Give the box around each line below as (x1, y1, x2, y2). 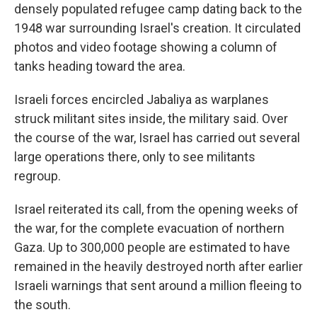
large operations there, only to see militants (14, 149, 255, 165)
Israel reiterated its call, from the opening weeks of (14, 202, 299, 217)
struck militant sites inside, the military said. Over (14, 111, 288, 127)
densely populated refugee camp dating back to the (14, 1, 302, 17)
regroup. (14, 168, 61, 184)
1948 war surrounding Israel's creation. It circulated (14, 21, 301, 36)
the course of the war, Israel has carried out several (14, 130, 300, 146)
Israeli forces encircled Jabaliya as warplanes (14, 92, 269, 108)
